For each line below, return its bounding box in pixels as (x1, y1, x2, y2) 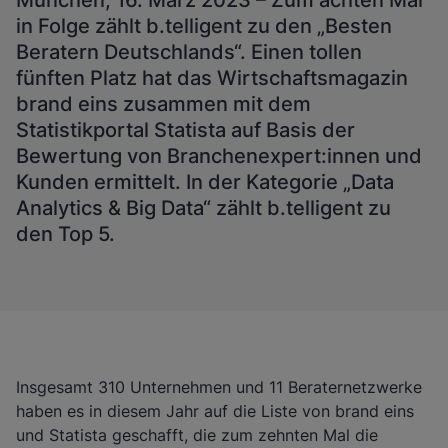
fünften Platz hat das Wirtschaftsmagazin (16, 66, 408, 90)
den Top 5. (16, 222, 115, 246)
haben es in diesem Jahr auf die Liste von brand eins (16, 401, 414, 421)
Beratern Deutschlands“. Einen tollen (16, 40, 362, 64)
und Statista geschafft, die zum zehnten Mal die (16, 425, 378, 445)
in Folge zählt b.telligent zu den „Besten (16, 14, 392, 38)
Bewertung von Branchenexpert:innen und (16, 144, 422, 168)
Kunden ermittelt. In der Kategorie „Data (16, 170, 394, 194)
